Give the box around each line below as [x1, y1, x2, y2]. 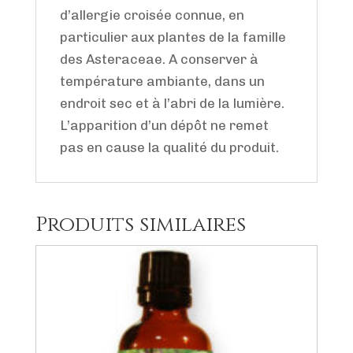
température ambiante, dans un [59, 73, 265, 90]
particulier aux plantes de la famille [59, 29, 286, 46]
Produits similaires [35, 211, 246, 240]
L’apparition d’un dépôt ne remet [59, 117, 269, 134]
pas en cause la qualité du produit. [59, 139, 279, 156]
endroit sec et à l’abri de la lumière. [59, 95, 284, 112]
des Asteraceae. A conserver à [59, 51, 258, 68]
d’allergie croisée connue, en [59, 7, 244, 24]
